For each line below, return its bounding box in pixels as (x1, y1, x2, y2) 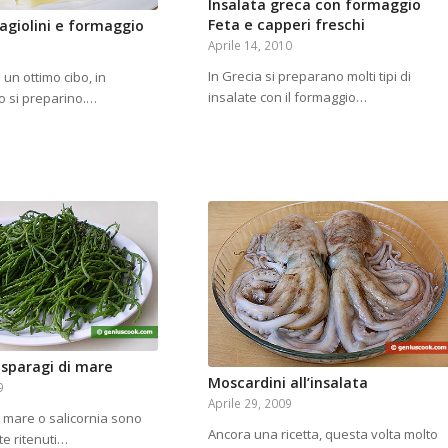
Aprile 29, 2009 (207, 395, 292, 412)
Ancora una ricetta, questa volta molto (207, 425, 438, 444)
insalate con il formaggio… (207, 88, 367, 107)
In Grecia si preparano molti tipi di (207, 67, 411, 86)
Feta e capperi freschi (207, 15, 365, 35)
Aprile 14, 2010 (207, 37, 292, 54)
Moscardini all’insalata (207, 373, 368, 393)
